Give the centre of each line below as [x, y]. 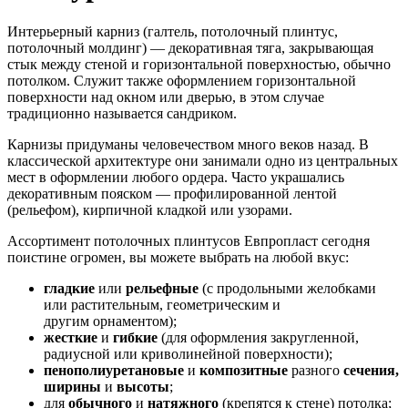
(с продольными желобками [287, 288]
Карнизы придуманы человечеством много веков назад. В [188, 144]
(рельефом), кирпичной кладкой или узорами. [150, 209]
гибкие [135, 337]
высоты [143, 386]
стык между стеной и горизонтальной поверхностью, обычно [199, 64]
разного [316, 370]
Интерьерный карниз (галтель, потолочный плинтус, [173, 31]
